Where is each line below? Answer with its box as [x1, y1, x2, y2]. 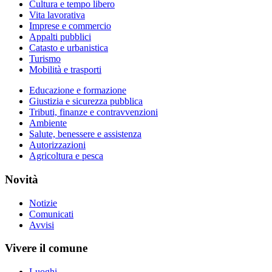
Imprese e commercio [29, 21, 111, 32]
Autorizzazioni [29, 140, 86, 151]
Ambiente [29, 118, 67, 129]
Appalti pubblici [29, 32, 91, 42]
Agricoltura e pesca [29, 151, 103, 161]
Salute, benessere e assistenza [29, 129, 141, 140]
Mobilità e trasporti [29, 64, 101, 75]
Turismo [29, 53, 61, 64]
